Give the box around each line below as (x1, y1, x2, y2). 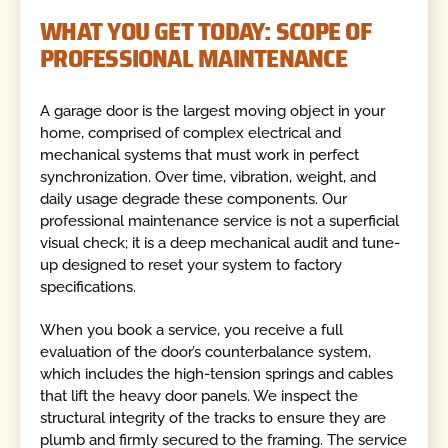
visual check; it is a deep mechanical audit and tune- (40, 234, 401, 253)
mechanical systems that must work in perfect (40, 146, 360, 165)
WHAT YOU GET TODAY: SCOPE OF (40, 10, 371, 51)
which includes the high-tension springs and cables (40, 364, 394, 383)
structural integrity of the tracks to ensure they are (40, 408, 387, 427)
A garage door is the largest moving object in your (40, 102, 386, 121)
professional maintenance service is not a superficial (40, 212, 400, 231)
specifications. (40, 278, 137, 297)
